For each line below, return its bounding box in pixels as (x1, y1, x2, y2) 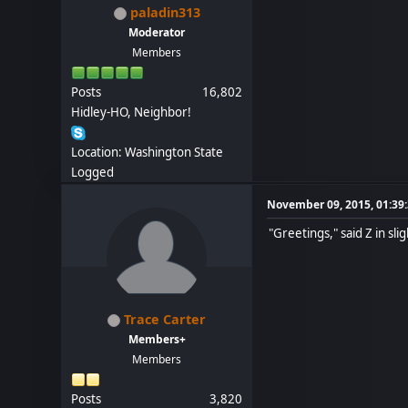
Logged (71, 164, 115, 180)
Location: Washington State (71, 144, 224, 160)
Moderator (128, 25, 186, 40)
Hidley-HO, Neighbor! (71, 104, 192, 120)
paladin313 (129, 4, 200, 21)
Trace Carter (124, 311, 207, 328)
